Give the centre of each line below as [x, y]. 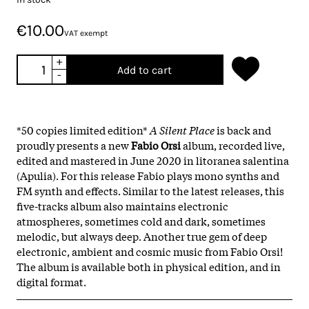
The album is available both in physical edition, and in [149, 266]
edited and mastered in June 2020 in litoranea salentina [153, 160]
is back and [243, 129]
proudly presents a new [74, 144]
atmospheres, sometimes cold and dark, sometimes [141, 220]
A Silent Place [182, 129]
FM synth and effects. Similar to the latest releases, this [150, 190]
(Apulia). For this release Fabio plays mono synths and [148, 175]
